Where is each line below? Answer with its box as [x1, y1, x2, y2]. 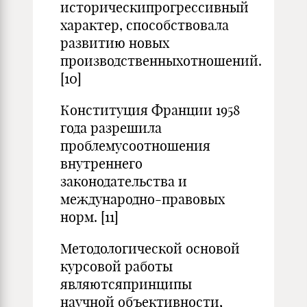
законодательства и [60, 173, 187, 190]
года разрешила [60, 119, 162, 136]
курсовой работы [60, 258, 173, 275]
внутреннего [60, 155, 143, 172]
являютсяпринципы [60, 275, 192, 293]
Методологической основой [60, 240, 240, 257]
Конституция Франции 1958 [60, 101, 240, 119]
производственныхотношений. [60, 52, 262, 69]
